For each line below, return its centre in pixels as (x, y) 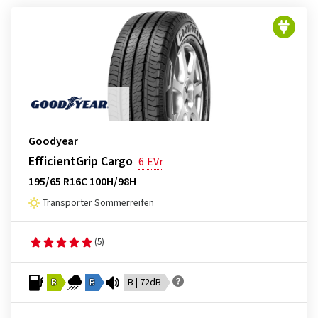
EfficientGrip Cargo (81, 161)
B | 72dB (144, 283)
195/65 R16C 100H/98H (82, 182)
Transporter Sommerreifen (98, 203)
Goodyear (53, 141)
